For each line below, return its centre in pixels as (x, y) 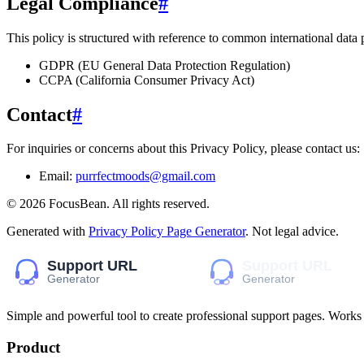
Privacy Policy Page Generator (167, 232)
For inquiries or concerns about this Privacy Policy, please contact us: (183, 149)
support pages (286, 316)
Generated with (46, 232)
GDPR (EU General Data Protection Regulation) (165, 65)
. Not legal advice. (292, 232)
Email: (56, 176)
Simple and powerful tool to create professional (129, 316)
